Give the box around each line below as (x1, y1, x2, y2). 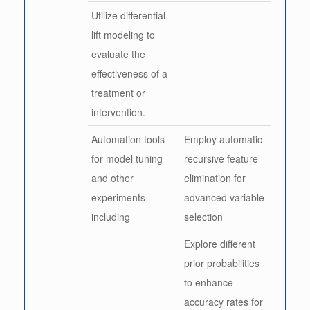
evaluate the (91, 46, 145, 61)
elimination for (184, 170, 246, 185)
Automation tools (91, 131, 165, 146)
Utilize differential (91, 8, 165, 22)
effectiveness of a (91, 66, 167, 80)
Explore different (184, 236, 255, 250)
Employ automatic (184, 131, 262, 146)
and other (91, 170, 134, 185)
